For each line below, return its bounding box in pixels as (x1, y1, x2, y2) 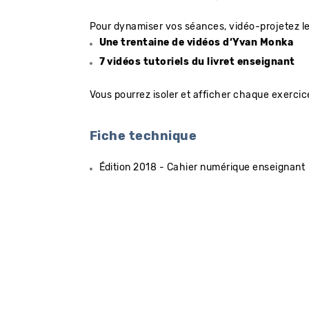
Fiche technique (89, 130, 197, 143)
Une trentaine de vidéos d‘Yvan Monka (99, 37, 294, 48)
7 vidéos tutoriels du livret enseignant (99, 57, 295, 67)
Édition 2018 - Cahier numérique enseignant (99, 162, 306, 172)
